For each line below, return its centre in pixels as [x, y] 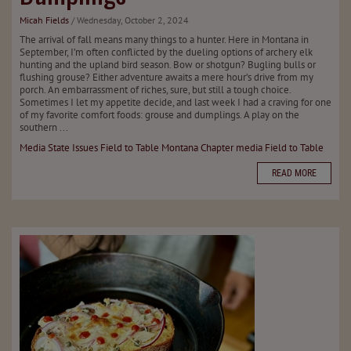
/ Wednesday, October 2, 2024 [130, 20]
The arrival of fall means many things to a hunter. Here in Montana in [164, 40]
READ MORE [294, 173]
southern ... [44, 127]
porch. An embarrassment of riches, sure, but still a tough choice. [155, 90]
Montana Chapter [197, 148]
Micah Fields [44, 20]
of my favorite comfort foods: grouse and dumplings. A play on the [159, 115]
